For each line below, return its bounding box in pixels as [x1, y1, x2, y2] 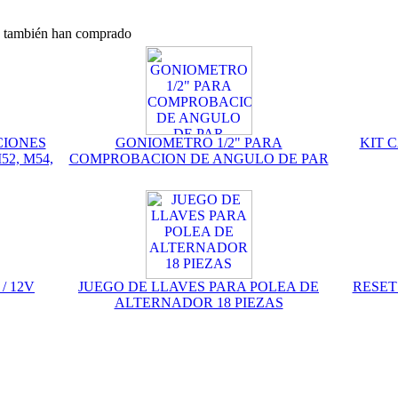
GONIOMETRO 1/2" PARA [115, 135, 283, 150]
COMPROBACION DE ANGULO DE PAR [68, 151, 329, 166]
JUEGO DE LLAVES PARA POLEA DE [78, 279, 319, 294]
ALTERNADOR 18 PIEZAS [114, 295, 283, 310]
